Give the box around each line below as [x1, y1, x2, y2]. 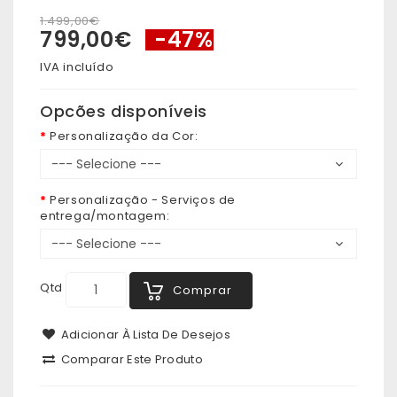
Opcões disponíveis [40, 100, 207, 123]
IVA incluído [40, 58, 114, 76]
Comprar [172, 282, 232, 300]
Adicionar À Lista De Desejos [58, 326, 230, 344]
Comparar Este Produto [58, 351, 203, 369]
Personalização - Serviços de [50, 191, 237, 209]
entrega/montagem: [40, 207, 170, 225]
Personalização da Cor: [50, 128, 198, 145]
